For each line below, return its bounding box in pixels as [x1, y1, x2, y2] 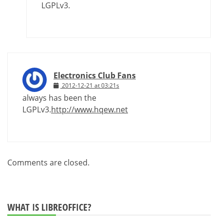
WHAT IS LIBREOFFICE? [7, 200, 91, 214]
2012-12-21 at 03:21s [62, 81, 119, 90]
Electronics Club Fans [54, 70, 136, 81]
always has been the [22, 92, 96, 103]
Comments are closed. [7, 157, 90, 168]
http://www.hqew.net [51, 104, 128, 115]
